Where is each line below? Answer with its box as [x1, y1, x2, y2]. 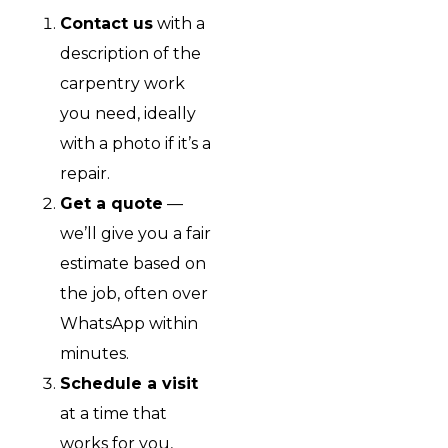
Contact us [60, 13, 153, 33]
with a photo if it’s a [60, 133, 211, 153]
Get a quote [60, 193, 163, 213]
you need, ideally [60, 103, 196, 123]
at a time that [60, 403, 167, 423]
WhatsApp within [60, 313, 198, 333]
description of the [60, 43, 201, 63]
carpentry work [60, 73, 185, 93]
